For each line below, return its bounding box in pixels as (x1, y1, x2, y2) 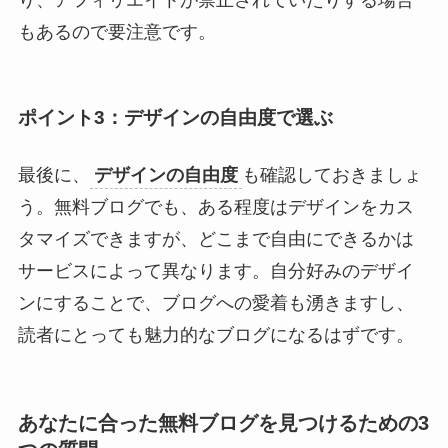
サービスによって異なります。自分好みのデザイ (17, 261, 414, 282)
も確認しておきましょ (241, 165, 422, 186)
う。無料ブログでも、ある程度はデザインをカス (17, 197, 414, 218)
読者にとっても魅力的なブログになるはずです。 (17, 325, 414, 346)
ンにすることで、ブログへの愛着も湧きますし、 (17, 293, 414, 314)
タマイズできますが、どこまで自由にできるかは (17, 229, 414, 250)
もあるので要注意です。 (17, 22, 216, 43)
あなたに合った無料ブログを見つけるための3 (17, 412, 429, 435)
